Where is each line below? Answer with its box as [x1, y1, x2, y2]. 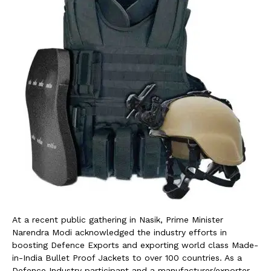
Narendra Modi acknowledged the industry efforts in [12, 227, 227, 237]
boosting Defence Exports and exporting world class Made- [12, 240, 258, 250]
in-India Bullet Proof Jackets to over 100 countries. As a [12, 252, 242, 263]
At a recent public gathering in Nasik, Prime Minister [12, 214, 223, 224]
